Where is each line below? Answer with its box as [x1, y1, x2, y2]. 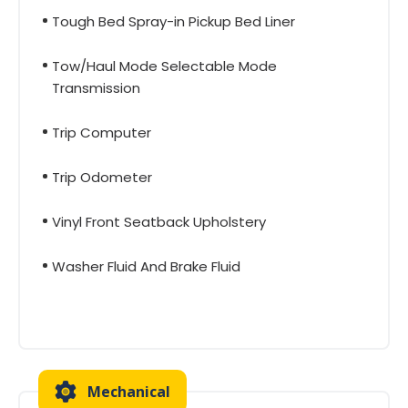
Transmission [52, 77, 140, 97]
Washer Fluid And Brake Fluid [52, 256, 240, 276]
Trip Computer [52, 122, 151, 142]
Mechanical [87, 381, 170, 402]
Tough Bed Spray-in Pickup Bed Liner [52, 11, 295, 31]
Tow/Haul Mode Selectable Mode [52, 56, 277, 76]
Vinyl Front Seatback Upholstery [52, 211, 266, 231]
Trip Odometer [52, 167, 152, 187]
